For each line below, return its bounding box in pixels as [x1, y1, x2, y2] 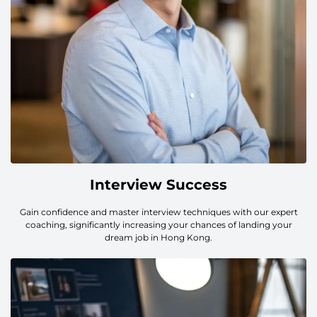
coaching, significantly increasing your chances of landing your [25, 219, 292, 231]
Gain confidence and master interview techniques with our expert [19, 207, 298, 218]
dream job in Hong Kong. [105, 232, 212, 243]
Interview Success [90, 176, 227, 194]
